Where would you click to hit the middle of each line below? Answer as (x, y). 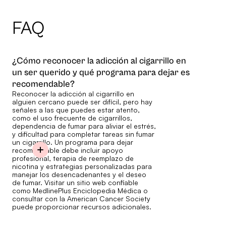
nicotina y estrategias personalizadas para (82, 166)
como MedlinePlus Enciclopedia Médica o (80, 191)
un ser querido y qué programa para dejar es (101, 73)
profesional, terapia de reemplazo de (73, 158)
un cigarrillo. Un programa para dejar (73, 142)
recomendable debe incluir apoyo (68, 150)
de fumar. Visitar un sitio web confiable (75, 183)
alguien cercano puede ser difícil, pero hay (82, 102)
